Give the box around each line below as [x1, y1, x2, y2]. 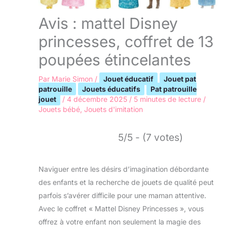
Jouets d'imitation [84, 104, 143, 113]
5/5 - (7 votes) [118, 131, 183, 143]
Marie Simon [52, 74, 95, 83]
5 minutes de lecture [134, 94, 201, 103]
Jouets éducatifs [82, 84, 140, 93]
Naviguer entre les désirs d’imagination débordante [39, 164, 209, 173]
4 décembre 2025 [67, 94, 129, 103]
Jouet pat [164, 74, 196, 83]
